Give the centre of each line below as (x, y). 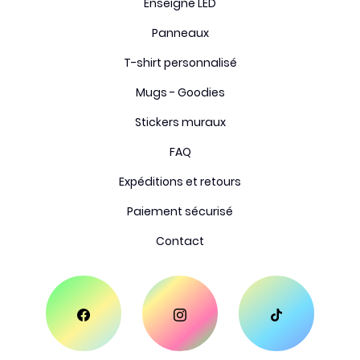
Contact (180, 241)
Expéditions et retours (180, 181)
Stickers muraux (180, 122)
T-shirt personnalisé (180, 62)
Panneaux (180, 33)
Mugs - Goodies (180, 92)
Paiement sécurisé (180, 211)
